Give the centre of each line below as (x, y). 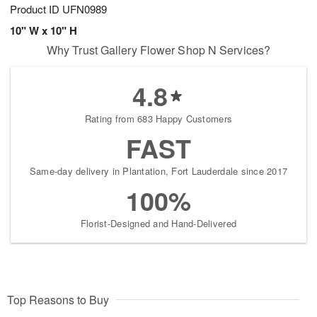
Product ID (36, 9)
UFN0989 (85, 9)
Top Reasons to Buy (58, 300)
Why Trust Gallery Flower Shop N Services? (158, 50)
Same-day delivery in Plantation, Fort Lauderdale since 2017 (158, 171)
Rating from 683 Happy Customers (158, 119)
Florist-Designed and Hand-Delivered (158, 224)
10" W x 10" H (44, 31)
